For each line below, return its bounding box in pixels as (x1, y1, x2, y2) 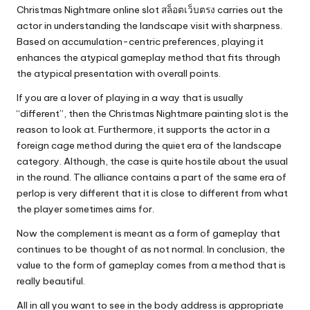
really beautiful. (17, 275, 85, 288)
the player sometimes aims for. (17, 203, 154, 216)
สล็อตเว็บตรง (161, 3, 215, 17)
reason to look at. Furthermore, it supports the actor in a (17, 123, 270, 136)
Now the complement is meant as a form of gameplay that (17, 227, 280, 240)
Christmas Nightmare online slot (17, 3, 161, 17)
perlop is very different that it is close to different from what (17, 187, 288, 200)
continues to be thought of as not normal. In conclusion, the (17, 243, 285, 256)
